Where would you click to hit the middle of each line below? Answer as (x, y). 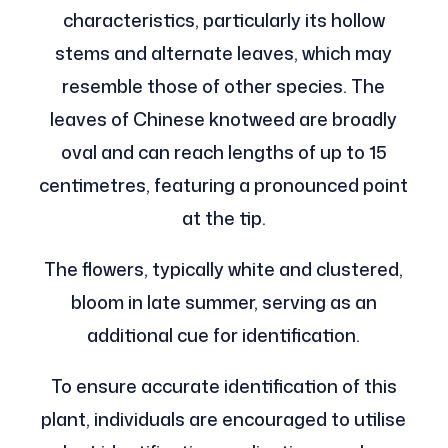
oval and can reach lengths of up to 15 (223, 151)
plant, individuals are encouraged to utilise (224, 418)
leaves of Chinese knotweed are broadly (224, 118)
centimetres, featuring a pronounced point (224, 184)
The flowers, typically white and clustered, (224, 268)
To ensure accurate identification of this (223, 385)
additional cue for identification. (224, 334)
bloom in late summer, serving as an (223, 301)
